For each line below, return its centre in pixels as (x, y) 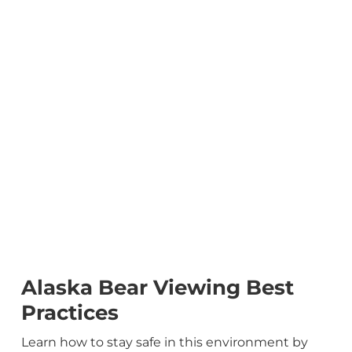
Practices (70, 313)
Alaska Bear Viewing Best (157, 288)
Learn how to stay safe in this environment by (164, 342)
